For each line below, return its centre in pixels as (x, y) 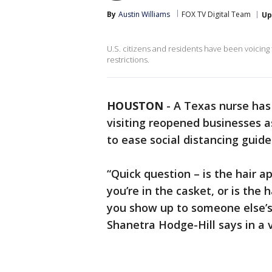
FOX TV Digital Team (216, 14)
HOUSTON (135, 106)
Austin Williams (144, 14)
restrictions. (128, 59)
